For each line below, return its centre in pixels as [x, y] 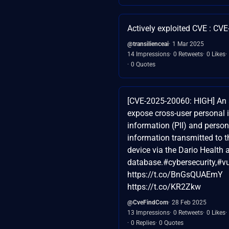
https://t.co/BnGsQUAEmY [175, 174]
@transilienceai [148, 44]
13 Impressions [148, 212]
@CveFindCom [148, 202]
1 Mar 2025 [188, 44]
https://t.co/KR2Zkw [164, 187]
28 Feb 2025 [189, 202]
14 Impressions [148, 54]
